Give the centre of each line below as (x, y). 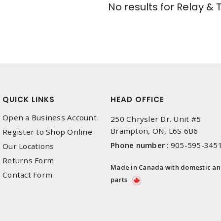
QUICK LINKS (29, 100)
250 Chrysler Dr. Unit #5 (156, 119)
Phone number (138, 145)
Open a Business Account (50, 118)
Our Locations (28, 146)
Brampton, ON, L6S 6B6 (154, 131)
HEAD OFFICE (137, 100)
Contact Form (27, 175)
